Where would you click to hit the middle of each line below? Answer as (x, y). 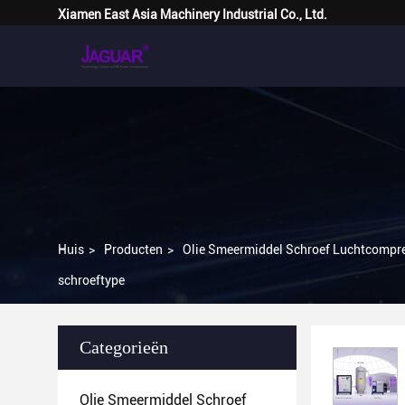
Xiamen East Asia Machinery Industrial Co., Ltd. (193, 14)
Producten (133, 250)
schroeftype (91, 280)
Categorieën (124, 347)
